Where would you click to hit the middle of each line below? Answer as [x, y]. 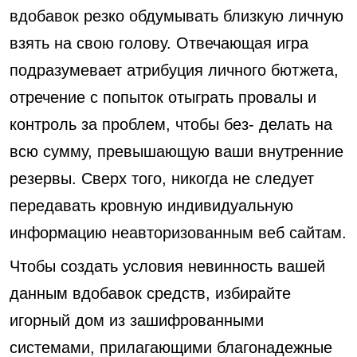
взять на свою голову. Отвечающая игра [159, 43]
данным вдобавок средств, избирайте [150, 293]
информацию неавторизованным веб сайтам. [178, 233]
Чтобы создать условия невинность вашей [167, 266]
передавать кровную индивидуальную [151, 206]
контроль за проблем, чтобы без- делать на [171, 124]
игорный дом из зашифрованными [137, 320]
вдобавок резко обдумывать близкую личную [177, 16]
